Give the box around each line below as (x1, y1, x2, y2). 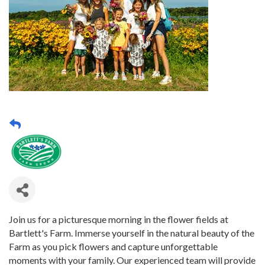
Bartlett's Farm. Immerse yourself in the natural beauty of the (9, 227, 254, 239)
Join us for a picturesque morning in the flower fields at (9, 214, 228, 225)
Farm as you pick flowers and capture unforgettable (9, 241, 218, 253)
